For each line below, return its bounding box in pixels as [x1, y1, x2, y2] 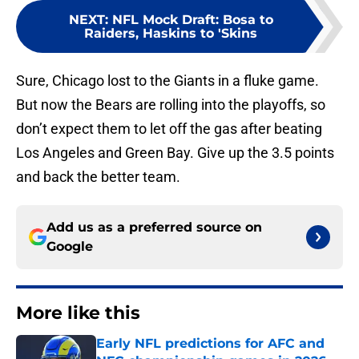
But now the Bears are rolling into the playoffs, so [16, 96, 325, 114]
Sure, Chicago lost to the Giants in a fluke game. [16, 72, 319, 90]
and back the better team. [16, 168, 180, 186]
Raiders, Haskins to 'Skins [84, 26, 257, 42]
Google [46, 239, 93, 255]
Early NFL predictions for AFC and [96, 336, 325, 352]
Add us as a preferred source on [46, 220, 262, 236]
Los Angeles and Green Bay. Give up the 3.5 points [16, 144, 334, 162]
